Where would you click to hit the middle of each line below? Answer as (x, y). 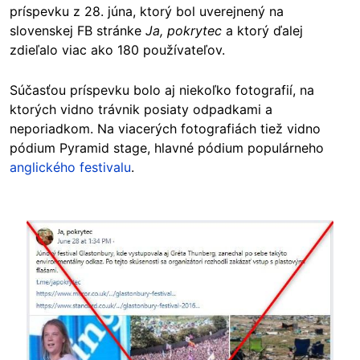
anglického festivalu (70, 167)
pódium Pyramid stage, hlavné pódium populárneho (167, 148)
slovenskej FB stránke (78, 31)
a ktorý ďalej (264, 31)
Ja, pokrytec (186, 31)
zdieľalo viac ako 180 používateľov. (117, 50)
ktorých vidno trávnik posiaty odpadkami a (141, 109)
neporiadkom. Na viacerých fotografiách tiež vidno (165, 129)
